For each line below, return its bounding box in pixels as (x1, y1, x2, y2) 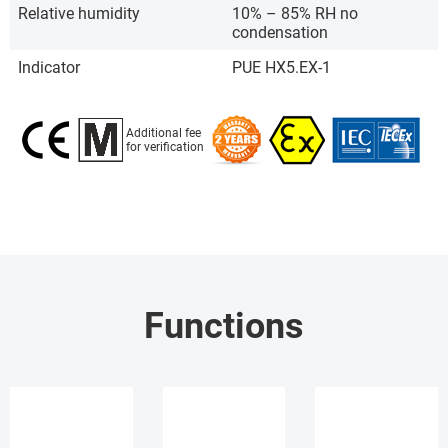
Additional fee (126, 126, 201, 140)
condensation (232, 23, 328, 42)
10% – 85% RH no (232, 4, 358, 23)
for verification (126, 140, 204, 154)
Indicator (18, 58, 80, 77)
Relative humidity (18, 4, 140, 23)
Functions (144, 305, 304, 347)
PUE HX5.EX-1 (232, 58, 331, 77)
